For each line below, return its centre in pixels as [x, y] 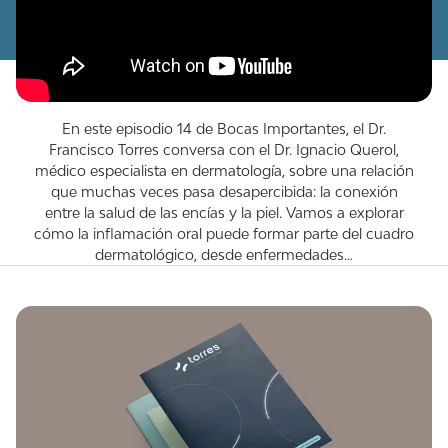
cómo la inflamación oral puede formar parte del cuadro [224, 233]
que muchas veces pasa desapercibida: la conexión [224, 191]
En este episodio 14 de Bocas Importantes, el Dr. [224, 128]
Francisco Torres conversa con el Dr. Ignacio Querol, [224, 149]
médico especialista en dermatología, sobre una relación [224, 170]
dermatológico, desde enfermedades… [224, 254]
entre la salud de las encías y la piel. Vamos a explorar [224, 212]
